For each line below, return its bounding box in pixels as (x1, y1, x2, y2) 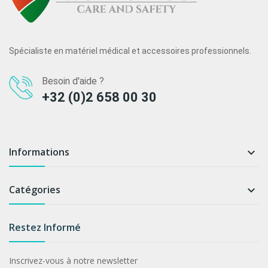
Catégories (9, 182, 60, 196)
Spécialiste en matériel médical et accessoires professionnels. (9, 45, 251, 56)
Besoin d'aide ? (42, 75, 104, 87)
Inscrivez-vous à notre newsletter (9, 254, 138, 266)
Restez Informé (9, 220, 81, 234)
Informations (9, 145, 69, 159)
